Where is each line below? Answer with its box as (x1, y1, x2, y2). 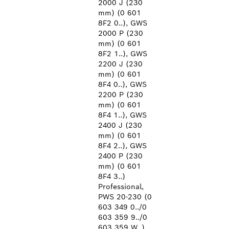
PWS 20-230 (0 (98, 192, 152, 201)
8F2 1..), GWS (98, 49, 147, 58)
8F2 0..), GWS (98, 18, 147, 28)
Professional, (98, 182, 144, 191)
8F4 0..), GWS (98, 80, 147, 89)
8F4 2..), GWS (98, 141, 147, 150)
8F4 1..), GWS (98, 110, 147, 120)
